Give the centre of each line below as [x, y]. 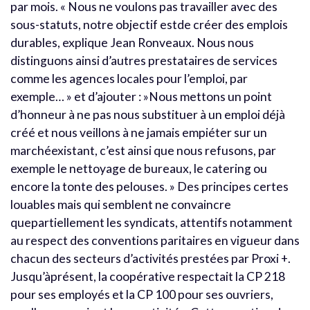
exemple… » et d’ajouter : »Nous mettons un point [141, 96]
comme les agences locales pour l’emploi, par [129, 78]
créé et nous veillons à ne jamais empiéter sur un [139, 132]
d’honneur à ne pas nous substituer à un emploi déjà [148, 114]
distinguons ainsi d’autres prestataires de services [144, 60]
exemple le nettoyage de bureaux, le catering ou [139, 168]
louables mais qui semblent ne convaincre [121, 204]
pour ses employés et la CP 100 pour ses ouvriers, [142, 294]
